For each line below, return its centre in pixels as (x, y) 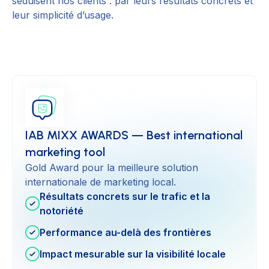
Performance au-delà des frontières (125, 233)
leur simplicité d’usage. (63, 15)
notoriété (62, 211)
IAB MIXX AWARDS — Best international (134, 135)
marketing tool (65, 152)
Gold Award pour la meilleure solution (112, 168)
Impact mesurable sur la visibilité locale (133, 254)
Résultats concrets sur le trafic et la (125, 197)
